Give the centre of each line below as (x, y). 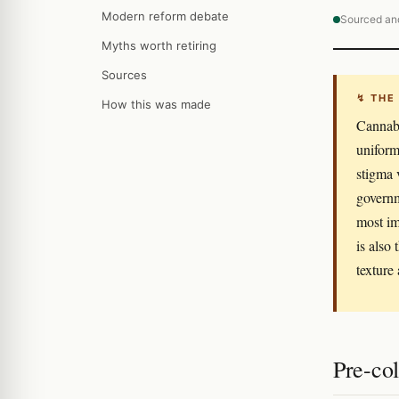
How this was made (156, 104)
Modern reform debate (165, 16)
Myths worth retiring (159, 45)
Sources (124, 75)
